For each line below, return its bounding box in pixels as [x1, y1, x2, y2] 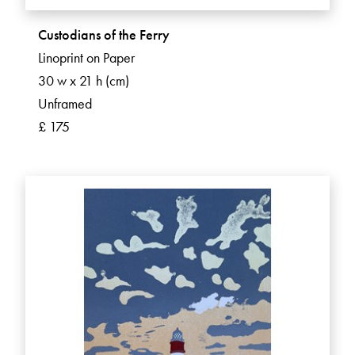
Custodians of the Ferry [38, 25, 170, 44]
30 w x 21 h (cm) [38, 71, 129, 90]
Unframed [38, 94, 92, 113]
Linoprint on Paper [38, 48, 135, 67]
